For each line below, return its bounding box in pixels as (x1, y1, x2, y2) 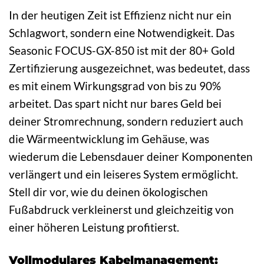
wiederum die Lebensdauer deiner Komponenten (9, 150, 253, 163)
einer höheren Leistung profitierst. (9, 220, 179, 234)
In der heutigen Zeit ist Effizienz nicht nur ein (9, 8, 232, 22)
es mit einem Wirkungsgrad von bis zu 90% (9, 79, 221, 93)
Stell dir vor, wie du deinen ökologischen (9, 185, 208, 199)
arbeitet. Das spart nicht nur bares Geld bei (9, 97, 222, 110)
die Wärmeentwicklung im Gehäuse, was (9, 132, 209, 146)
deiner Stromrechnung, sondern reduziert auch (9, 114, 243, 128)
